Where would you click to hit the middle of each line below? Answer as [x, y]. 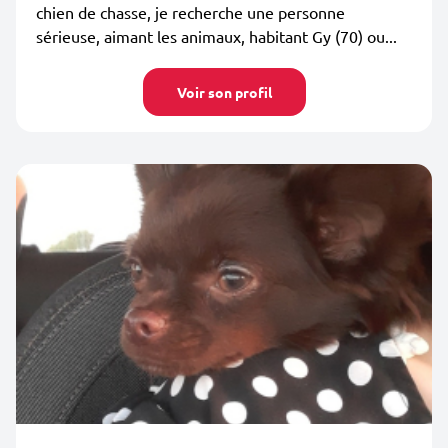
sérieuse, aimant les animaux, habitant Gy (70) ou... [216, 36]
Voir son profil [224, 92]
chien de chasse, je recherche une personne [190, 12]
